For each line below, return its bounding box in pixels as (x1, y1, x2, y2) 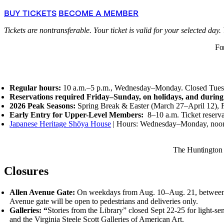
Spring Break (77, 101, 122, 110)
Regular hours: (9, 83, 63, 92)
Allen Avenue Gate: (9, 187, 77, 196)
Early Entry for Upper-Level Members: (9, 110, 148, 119)
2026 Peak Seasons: (9, 101, 78, 110)
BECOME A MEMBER (58, 8, 138, 18)
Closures (4, 164, 51, 177)
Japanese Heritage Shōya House (9, 119, 111, 128)
